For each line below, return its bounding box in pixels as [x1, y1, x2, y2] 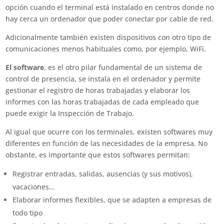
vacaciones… [12, 182, 55, 191]
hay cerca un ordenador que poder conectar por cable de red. [5, 14, 214, 23]
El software [5, 62, 44, 72]
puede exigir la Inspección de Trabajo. [5, 108, 134, 118]
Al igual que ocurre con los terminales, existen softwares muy [5, 127, 213, 136]
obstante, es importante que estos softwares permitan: [5, 150, 190, 159]
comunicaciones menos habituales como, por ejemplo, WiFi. [5, 44, 206, 53]
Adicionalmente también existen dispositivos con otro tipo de [5, 32, 211, 42]
